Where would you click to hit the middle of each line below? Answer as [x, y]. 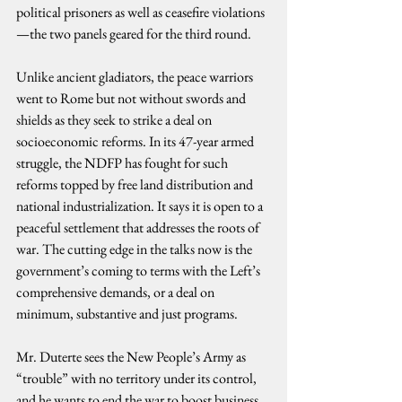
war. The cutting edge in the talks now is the [135, 249]
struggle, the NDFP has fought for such [123, 163]
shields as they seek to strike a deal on [115, 120]
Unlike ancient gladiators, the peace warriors [136, 77]
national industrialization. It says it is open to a [141, 206]
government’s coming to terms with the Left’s [140, 271]
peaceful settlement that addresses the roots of [139, 227]
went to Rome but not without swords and [132, 98]
